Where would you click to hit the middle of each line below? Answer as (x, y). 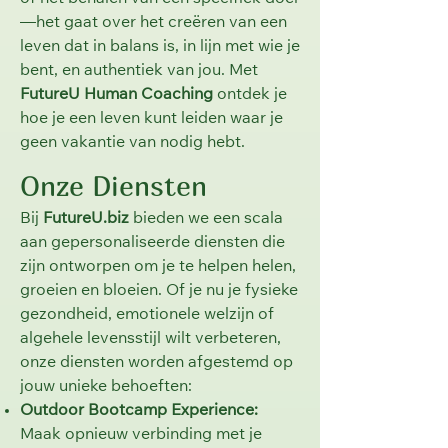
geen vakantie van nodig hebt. (132, 143)
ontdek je (250, 95)
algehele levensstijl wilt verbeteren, (150, 339)
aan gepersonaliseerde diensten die (152, 243)
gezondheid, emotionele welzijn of (147, 315)
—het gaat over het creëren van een (153, 23)
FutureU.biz (86, 219)
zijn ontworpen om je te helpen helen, (158, 267)
